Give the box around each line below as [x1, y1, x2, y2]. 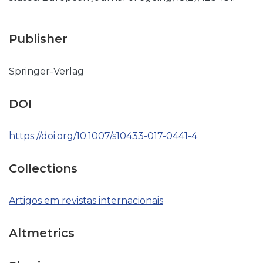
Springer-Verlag [9, 66, 84, 77]
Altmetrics [9, 226, 75, 240]
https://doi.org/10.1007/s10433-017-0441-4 [9, 130, 197, 141]
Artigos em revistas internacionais [9, 195, 163, 206]
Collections [9, 161, 77, 176]
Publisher [9, 32, 68, 46]
